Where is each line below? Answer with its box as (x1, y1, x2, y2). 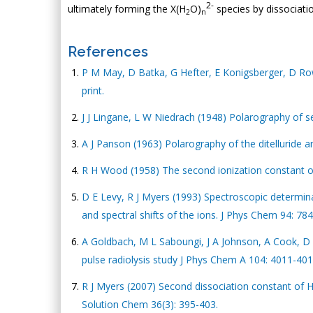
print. (82, 84, 104, 97)
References (68, 43, 148, 60)
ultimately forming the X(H (68, 2, 186, 15)
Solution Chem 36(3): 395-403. (82, 298, 218, 311)
